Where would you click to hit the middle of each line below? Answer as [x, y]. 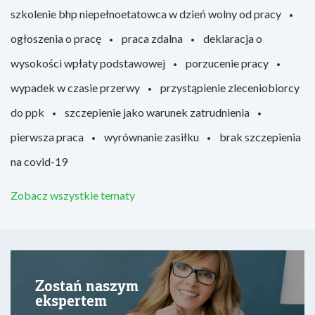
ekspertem [71, 300]
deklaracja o [233, 38]
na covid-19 [39, 161]
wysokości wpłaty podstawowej [88, 63]
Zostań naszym [87, 285]
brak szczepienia [260, 137]
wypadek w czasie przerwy [75, 88]
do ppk [27, 112]
